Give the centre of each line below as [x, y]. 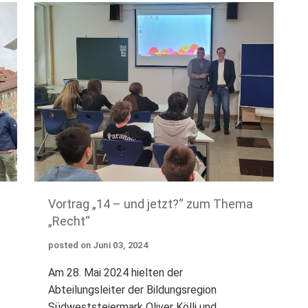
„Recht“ [69, 221]
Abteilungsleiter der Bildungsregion [132, 290]
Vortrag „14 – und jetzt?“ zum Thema [150, 204]
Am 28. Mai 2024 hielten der [115, 273]
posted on [69, 245]
